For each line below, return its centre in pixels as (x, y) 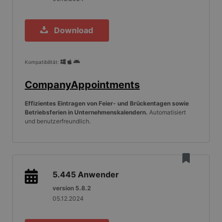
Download (72, 30)
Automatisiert (166, 112)
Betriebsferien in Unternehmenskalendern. (86, 112)
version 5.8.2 (72, 188)
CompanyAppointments (82, 84)
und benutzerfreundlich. (57, 121)
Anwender (98, 175)
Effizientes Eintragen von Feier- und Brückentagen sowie (107, 103)
